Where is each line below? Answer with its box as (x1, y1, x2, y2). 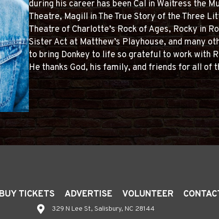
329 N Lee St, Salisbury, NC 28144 (51, 205, 154, 214)
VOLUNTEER (122, 189, 174, 200)
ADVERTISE (65, 189, 113, 200)
